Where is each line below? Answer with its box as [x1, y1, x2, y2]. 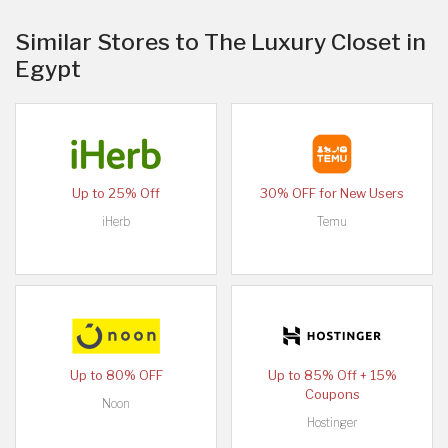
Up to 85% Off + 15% [267, 368, 397, 384]
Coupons [304, 387, 360, 403]
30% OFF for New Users [260, 186, 404, 202]
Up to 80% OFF [69, 368, 163, 384]
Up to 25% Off [72, 186, 160, 202]
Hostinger [307, 415, 357, 431]
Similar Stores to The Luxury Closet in [15, 28, 426, 57]
